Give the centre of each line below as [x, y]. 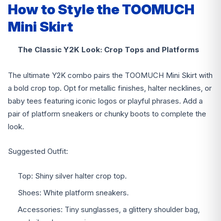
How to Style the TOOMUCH [101, 10]
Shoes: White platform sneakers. [73, 193]
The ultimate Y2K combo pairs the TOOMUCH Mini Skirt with [110, 75]
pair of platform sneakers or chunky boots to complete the [107, 114]
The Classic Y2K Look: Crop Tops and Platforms [109, 50]
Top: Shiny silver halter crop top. [72, 176]
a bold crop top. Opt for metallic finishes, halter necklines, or [110, 88]
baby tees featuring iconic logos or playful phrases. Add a [105, 101]
